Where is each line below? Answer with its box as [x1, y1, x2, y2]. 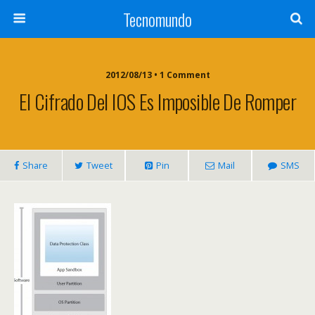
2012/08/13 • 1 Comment [105, 69, 210, 81]
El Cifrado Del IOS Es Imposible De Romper [18, 86, 297, 116]
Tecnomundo [123, 6, 192, 32]
